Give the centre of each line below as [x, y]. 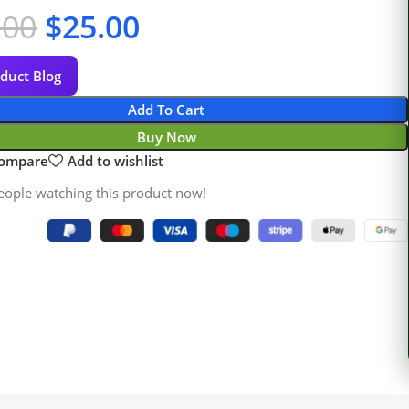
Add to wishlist [116, 160]
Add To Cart [167, 109]
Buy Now [166, 136]
